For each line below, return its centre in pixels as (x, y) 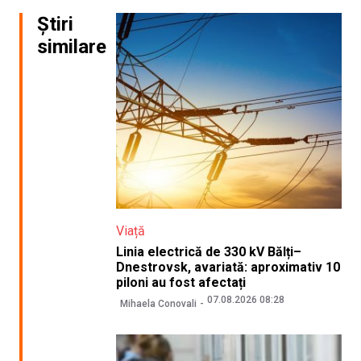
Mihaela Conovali (158, 303)
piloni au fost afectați (180, 283)
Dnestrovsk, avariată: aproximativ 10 (228, 268)
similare (72, 47)
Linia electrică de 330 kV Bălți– (208, 252)
